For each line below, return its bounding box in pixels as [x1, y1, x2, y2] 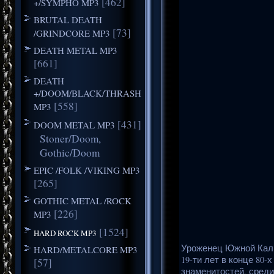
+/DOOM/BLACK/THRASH [33, 86, 141, 99]
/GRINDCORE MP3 [33, 26, 110, 39]
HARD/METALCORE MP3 [33, 243, 138, 256]
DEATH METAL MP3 [33, 43, 117, 56]
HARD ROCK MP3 [33, 227, 97, 239]
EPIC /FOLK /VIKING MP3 [33, 163, 140, 176]
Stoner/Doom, [39, 131, 101, 146]
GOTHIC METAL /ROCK [33, 194, 131, 207]
